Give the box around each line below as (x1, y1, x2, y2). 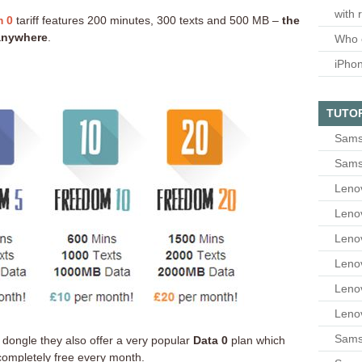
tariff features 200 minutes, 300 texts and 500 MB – (13, 14, 282, 27)
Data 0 (193, 334, 228, 347)
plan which (228, 334, 285, 347)
